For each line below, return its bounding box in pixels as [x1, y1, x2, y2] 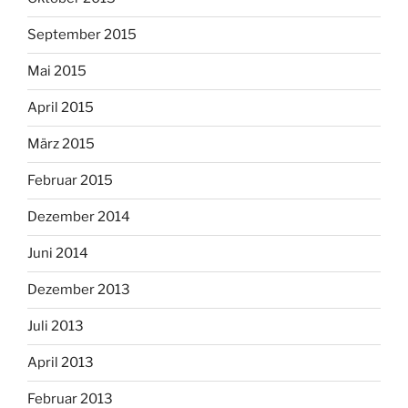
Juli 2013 [27, 318, 84, 335]
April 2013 [27, 354, 94, 372]
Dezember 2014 [27, 209, 130, 226]
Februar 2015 [27, 172, 113, 189]
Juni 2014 [27, 245, 88, 262]
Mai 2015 [27, 63, 87, 80]
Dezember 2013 [27, 281, 130, 299]
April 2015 [27, 99, 94, 117]
